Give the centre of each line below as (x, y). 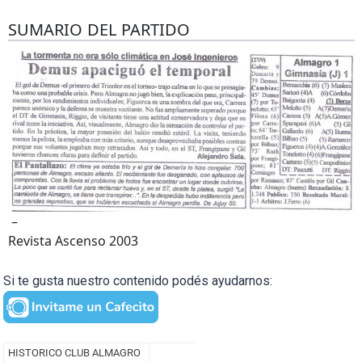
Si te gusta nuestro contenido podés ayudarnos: (137, 281)
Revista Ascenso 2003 (73, 241)
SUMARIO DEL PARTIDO (99, 30)
